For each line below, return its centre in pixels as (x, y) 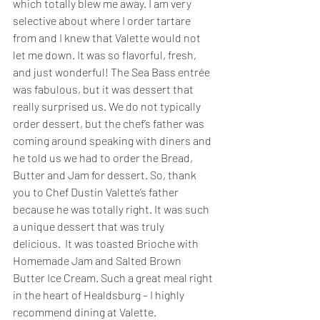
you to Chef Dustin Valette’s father (97, 192)
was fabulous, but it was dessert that (104, 89)
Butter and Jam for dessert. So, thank (106, 175)
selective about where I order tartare (103, 21)
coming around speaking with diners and (113, 141)
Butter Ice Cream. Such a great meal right (114, 278)
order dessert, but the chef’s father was (110, 124)
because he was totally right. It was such (112, 209)
